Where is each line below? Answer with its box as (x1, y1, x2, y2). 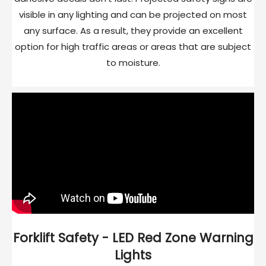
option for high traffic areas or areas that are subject (15, 40, 251, 53)
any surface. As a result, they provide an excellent (23, 24, 243, 37)
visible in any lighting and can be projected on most (19, 8, 247, 21)
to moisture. (106, 56, 160, 69)
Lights (115, 246, 151, 264)
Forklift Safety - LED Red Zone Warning (12, 229, 254, 247)
